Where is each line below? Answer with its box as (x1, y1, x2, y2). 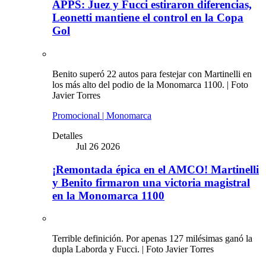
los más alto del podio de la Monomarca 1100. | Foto (52, 79, 248, 90)
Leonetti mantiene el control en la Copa (52, 11, 243, 24)
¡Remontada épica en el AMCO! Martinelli (52, 163, 259, 176)
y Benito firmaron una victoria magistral (52, 176, 250, 189)
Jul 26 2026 (76, 141, 120, 151)
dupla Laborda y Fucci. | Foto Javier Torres (52, 244, 214, 255)
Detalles (52, 130, 83, 141)
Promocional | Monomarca (52, 110, 151, 121)
